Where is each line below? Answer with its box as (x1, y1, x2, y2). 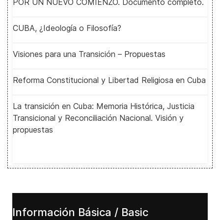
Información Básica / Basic (12, 206, 148, 219)
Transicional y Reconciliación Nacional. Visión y (13, 113, 184, 123)
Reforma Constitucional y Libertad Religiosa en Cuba (13, 75, 206, 85)
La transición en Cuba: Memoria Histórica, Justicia (13, 101, 194, 111)
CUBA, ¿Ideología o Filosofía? (13, 23, 121, 33)
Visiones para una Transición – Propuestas (13, 49, 165, 59)
